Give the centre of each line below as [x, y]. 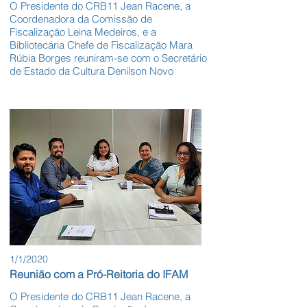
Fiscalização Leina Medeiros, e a [83, 32]
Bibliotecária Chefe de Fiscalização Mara [101, 45]
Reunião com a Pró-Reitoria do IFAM [99, 274]
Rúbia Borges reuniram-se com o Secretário [108, 58]
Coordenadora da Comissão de [81, 19]
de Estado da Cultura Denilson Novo [91, 71]
